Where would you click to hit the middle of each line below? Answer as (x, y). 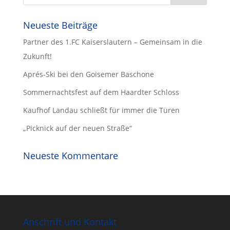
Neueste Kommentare (70, 155)
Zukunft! (37, 56)
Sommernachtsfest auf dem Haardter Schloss (101, 92)
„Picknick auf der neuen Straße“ (77, 128)
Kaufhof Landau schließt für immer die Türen (101, 110)
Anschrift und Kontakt (70, 222)
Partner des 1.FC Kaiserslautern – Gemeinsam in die (112, 42)
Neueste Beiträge (60, 25)
